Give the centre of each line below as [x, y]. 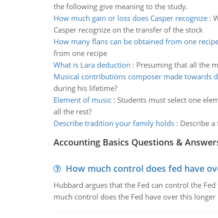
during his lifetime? [85, 88]
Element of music [82, 100]
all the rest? [72, 111]
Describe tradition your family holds [114, 123]
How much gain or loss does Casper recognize [130, 18]
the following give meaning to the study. [120, 6]
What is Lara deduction [92, 65]
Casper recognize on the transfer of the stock [128, 30]
